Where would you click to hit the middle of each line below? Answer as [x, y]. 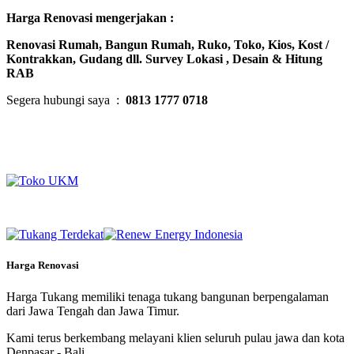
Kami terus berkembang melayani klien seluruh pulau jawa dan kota [175, 337]
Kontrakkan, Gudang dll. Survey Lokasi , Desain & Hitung [164, 59]
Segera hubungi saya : [66, 100]
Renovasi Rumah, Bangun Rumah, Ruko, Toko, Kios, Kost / [168, 45]
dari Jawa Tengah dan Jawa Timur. [93, 311]
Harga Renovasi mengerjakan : [90, 18]
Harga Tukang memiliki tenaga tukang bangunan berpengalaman [168, 296]
